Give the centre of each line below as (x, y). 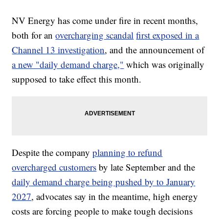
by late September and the (146, 167)
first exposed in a (168, 35)
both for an (34, 35)
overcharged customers (54, 167)
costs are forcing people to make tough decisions (102, 211)
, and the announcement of (155, 50)
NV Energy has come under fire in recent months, (105, 21)
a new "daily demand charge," (68, 65)
